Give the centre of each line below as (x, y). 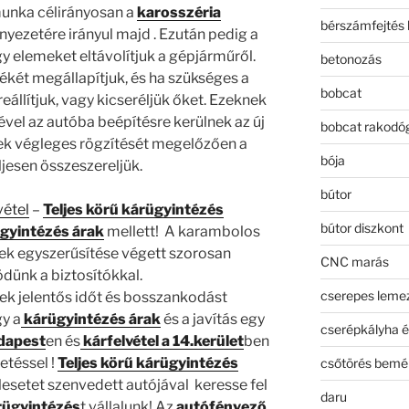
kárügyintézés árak (90, 320)
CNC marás (354, 261)
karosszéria (178, 13)
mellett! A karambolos (183, 232)
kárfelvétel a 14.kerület (163, 341)
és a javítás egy (212, 320)
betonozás (351, 58)
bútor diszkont (362, 227)
